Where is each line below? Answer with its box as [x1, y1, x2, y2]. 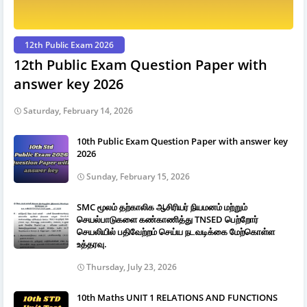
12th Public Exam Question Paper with [14, 55, 267, 74]
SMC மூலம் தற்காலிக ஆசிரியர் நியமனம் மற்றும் [77, 200, 247, 213]
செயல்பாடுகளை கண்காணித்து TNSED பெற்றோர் [77, 212, 258, 225]
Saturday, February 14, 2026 [23, 104, 133, 116]
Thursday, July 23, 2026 [86, 260, 177, 273]
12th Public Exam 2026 [25, 38, 114, 51]
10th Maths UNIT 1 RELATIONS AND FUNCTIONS [77, 291, 278, 304]
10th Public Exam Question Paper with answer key [77, 134, 288, 147]
